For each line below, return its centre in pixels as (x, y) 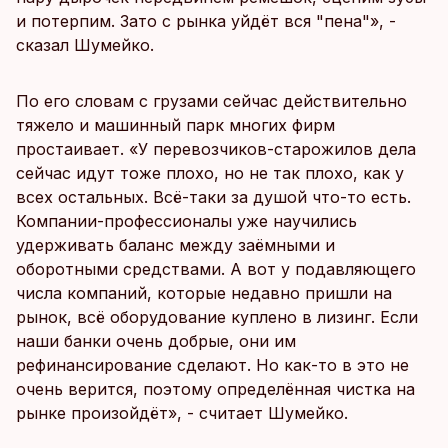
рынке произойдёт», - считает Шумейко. (182, 413)
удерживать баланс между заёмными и (175, 245)
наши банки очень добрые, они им (156, 341)
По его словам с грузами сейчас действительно (211, 101)
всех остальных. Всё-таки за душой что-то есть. (213, 197)
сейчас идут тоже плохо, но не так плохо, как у (210, 173)
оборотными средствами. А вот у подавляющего (216, 269)
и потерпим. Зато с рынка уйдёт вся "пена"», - (206, 21)
